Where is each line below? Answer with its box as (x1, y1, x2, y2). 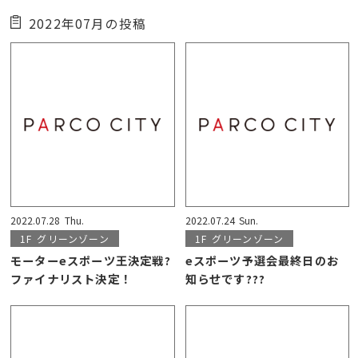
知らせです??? (185, 269, 266, 287)
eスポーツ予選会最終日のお (185, 251, 340, 268)
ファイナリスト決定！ (10, 269, 132, 287)
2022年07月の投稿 (29, 14, 147, 32)
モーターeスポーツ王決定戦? (10, 251, 171, 268)
